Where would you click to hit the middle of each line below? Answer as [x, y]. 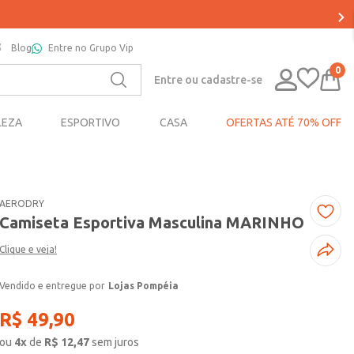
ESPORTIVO [91, 123]
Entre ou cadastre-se [208, 79]
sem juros [116, 343]
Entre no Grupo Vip [91, 48]
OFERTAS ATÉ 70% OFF [283, 123]
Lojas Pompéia [144, 286]
